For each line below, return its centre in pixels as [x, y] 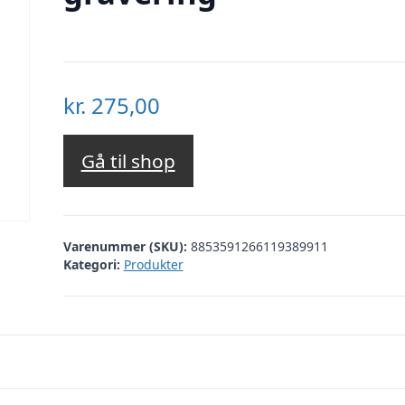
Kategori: [91, 264]
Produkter [153, 264]
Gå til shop [128, 161]
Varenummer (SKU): [127, 246]
